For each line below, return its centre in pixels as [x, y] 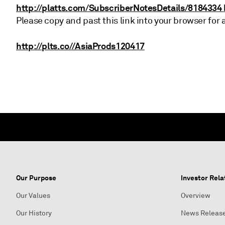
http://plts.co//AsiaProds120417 [80, 46]
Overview [196, 196]
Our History [34, 213]
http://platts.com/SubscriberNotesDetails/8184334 [120, 8]
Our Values [33, 196]
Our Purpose [36, 178]
